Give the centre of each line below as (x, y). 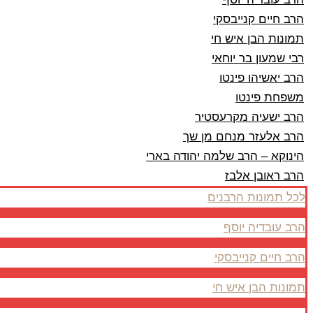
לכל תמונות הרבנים (256, 197)
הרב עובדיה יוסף (264, 227)
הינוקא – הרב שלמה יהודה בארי (225, 156)
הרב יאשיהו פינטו (262, 78)
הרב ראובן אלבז (264, 176)
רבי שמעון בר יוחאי (258, 58)
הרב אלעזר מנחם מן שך (243, 137)
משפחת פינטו (270, 97)
